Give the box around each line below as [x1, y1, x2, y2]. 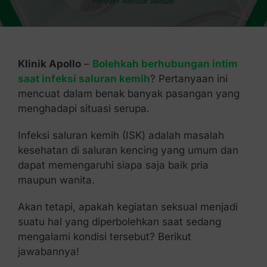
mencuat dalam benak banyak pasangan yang [17, 88, 240, 100]
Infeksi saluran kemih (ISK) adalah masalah [17, 129, 224, 141]
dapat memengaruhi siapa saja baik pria [17, 159, 209, 171]
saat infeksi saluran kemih [17, 73, 150, 85]
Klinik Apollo [17, 58, 81, 70]
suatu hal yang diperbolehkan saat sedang [17, 216, 221, 228]
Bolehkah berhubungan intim [92, 58, 238, 70]
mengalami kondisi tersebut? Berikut [17, 231, 191, 243]
